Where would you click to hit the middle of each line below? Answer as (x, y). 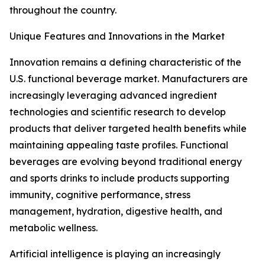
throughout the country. (63, 10)
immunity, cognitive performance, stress (100, 195)
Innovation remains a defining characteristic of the (125, 62)
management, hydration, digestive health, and (116, 211)
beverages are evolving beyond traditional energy (126, 162)
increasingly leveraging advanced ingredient (113, 96)
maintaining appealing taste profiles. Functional (119, 145)
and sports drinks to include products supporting (119, 178)
